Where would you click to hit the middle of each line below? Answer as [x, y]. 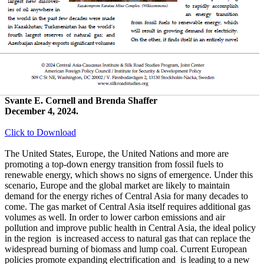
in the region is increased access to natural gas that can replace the [128, 239]
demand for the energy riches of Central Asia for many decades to [126, 196]
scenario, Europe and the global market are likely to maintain [117, 186]
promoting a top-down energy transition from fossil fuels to [114, 164]
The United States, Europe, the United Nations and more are [117, 154]
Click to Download [40, 133]
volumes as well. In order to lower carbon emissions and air [115, 217]
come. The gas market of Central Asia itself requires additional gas [128, 207]
